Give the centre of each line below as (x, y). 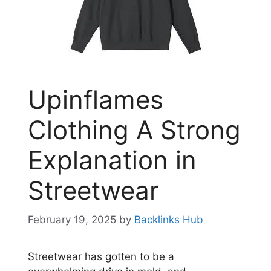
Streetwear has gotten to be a (101, 257)
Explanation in (112, 160)
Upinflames (96, 99)
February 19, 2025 (72, 220)
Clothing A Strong (134, 129)
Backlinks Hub (169, 220)
